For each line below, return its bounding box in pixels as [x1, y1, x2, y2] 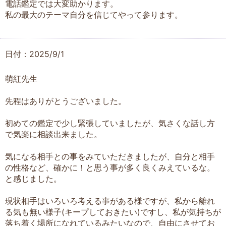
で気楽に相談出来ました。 [5, 129, 102, 139]
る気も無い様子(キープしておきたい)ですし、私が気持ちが [5, 206, 221, 217]
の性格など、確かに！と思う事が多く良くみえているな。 [5, 162, 215, 173]
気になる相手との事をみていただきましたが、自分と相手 [5, 151, 215, 161]
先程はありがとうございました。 [5, 95, 126, 106]
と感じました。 [5, 173, 62, 184]
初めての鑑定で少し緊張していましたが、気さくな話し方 [5, 118, 215, 128]
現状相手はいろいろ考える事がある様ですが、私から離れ [5, 195, 215, 206]
